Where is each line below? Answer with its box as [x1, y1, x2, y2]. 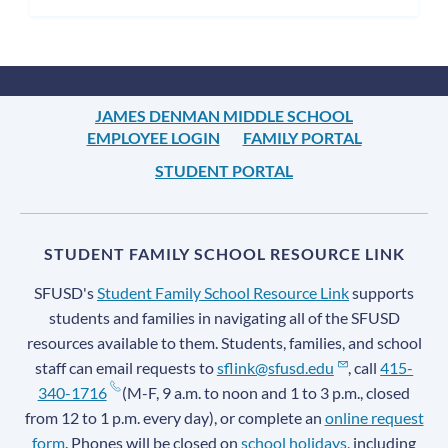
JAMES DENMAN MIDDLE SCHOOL [95, 105, 353, 125]
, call [348, 357, 381, 377]
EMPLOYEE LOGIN [86, 127, 220, 147]
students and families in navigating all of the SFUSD [48, 307, 400, 327]
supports [349, 282, 414, 302]
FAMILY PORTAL [242, 127, 362, 147]
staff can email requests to [34, 357, 217, 377]
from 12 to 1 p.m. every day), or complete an [24, 407, 325, 427]
